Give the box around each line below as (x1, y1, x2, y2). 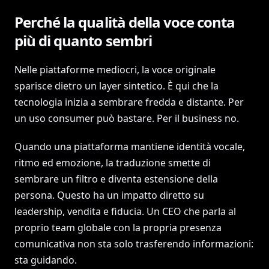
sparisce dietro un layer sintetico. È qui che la (14, 79, 219, 92)
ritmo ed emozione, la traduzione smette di (14, 156, 211, 169)
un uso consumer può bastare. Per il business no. (14, 112, 239, 125)
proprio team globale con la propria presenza (14, 221, 222, 234)
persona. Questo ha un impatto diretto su (14, 189, 204, 202)
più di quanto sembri (14, 31, 152, 50)
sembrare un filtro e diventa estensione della (14, 172, 218, 186)
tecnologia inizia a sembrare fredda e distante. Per (14, 95, 244, 109)
